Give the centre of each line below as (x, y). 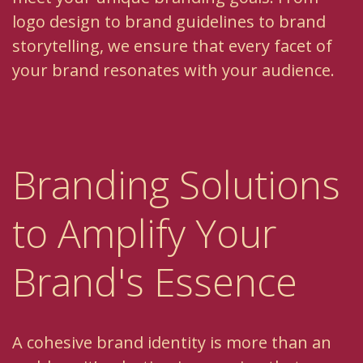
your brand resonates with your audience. (173, 70)
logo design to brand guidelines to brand (169, 22)
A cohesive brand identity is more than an (172, 343)
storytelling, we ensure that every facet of (172, 46)
